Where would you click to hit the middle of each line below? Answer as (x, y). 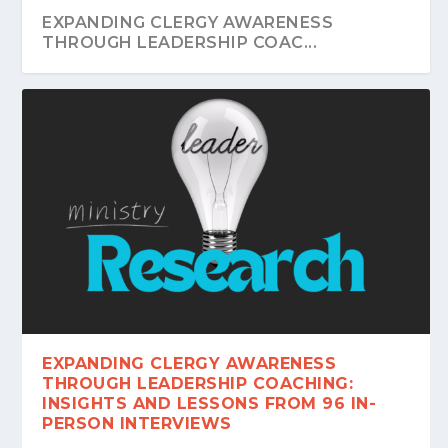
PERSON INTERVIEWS (137, 423)
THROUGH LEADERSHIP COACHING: (198, 383)
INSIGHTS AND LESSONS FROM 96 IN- (209, 403)
